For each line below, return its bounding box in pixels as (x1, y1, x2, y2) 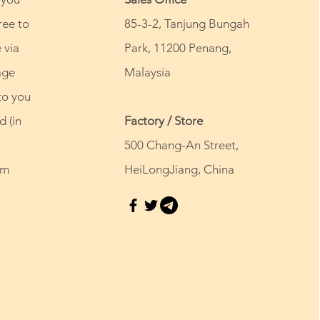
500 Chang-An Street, (124, 137, 239, 152)
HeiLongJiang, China (124, 161, 234, 176)
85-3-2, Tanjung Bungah (124, 16, 249, 31)
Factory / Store (124, 113, 203, 128)
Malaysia (124, 64, 171, 79)
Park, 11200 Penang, (124, 40, 231, 55)
